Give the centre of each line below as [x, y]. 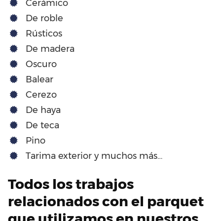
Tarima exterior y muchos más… [94, 156]
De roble [44, 18]
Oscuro [41, 64]
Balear [39, 79]
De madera [50, 49]
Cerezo [41, 94]
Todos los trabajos [71, 184]
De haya [43, 110]
